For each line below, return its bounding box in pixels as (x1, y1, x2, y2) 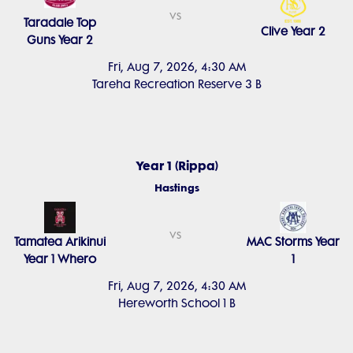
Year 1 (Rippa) (135, 158, 218, 173)
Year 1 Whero (23, 252, 96, 266)
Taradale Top (23, 16, 96, 30)
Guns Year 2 (26, 33, 93, 47)
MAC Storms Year (247, 235, 340, 249)
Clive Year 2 (261, 24, 326, 39)
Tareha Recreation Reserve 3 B (91, 77, 262, 91)
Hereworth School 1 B (117, 296, 236, 310)
